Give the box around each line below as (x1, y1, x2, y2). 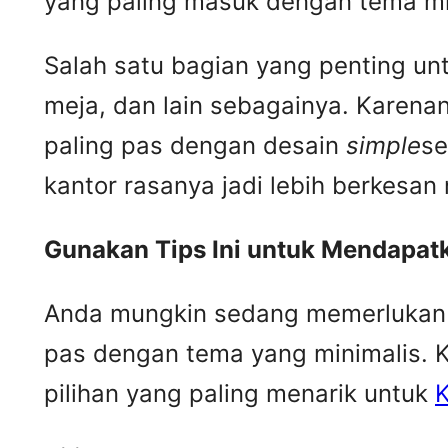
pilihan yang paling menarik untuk (44, 379, 435, 409)
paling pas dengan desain (44, 131, 346, 161)
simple (346, 131, 421, 161)
